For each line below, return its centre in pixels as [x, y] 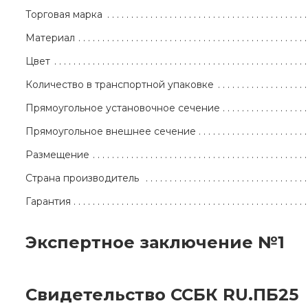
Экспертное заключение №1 [155, 243]
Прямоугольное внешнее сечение [111, 132]
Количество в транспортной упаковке [120, 85]
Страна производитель [82, 178]
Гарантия [48, 202]
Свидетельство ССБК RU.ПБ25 [162, 295]
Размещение [57, 155]
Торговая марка [64, 15]
